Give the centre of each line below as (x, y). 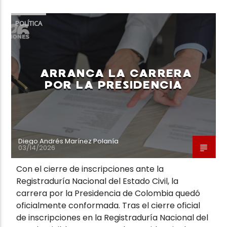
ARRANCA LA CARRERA (116, 73)
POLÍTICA (29, 23)
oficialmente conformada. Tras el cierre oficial (108, 205)
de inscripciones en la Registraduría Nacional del (112, 217)
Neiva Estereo (44, 71)
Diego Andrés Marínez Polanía (69, 141)
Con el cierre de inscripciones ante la (90, 169)
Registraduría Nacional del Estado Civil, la (98, 181)
